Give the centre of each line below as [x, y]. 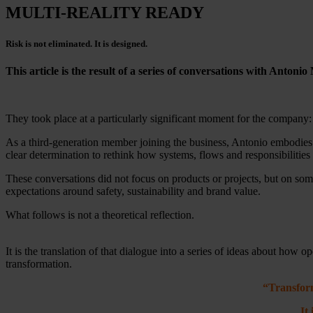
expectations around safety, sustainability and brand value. [133, 191]
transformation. [39, 263]
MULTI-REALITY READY [105, 13]
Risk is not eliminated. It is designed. [77, 43]
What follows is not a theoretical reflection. [100, 214]
